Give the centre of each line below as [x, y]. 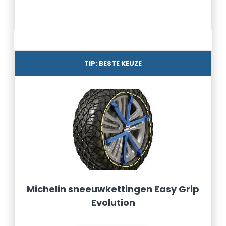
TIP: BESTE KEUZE [113, 63]
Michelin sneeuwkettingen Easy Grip [113, 189]
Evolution [113, 203]
